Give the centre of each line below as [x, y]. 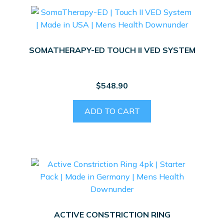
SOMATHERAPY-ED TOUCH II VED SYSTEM [112, 50]
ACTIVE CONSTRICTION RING [112, 215]
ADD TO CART [112, 111]
